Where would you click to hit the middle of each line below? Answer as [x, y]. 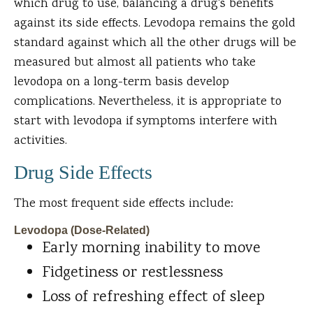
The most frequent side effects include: [124, 204]
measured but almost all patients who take [135, 63]
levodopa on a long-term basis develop [122, 83]
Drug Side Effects [83, 173]
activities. [41, 141]
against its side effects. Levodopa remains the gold [155, 24]
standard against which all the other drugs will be [155, 44]
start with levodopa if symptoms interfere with [146, 122]
